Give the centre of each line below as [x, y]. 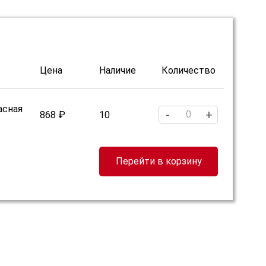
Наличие [118, 70]
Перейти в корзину [159, 161]
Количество [188, 70]
